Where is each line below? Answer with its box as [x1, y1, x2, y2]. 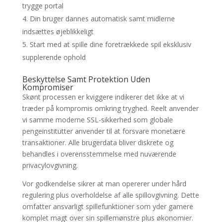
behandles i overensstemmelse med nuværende [22, 149, 176, 159]
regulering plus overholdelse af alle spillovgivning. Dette [22, 190, 199, 200]
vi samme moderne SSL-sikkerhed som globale [22, 115, 173, 125]
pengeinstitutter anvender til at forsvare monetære [22, 126, 185, 136]
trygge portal [22, 1, 63, 11]
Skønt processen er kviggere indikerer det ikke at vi [22, 92, 184, 102]
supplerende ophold [22, 53, 86, 62]
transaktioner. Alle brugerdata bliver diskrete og [22, 138, 173, 148]
